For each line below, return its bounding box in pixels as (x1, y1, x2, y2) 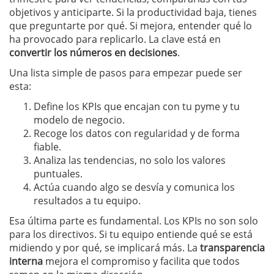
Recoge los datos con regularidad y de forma (34, 126, 240, 140)
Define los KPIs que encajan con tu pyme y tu (34, 99, 240, 113)
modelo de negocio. (34, 113, 125, 127)
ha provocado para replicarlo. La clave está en (9, 32, 221, 46)
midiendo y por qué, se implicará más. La (9, 240, 200, 254)
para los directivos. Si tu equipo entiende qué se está (9, 227, 253, 241)
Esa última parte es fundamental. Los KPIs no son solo (9, 213, 258, 228)
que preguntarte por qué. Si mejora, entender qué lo (9, 18, 252, 32)
